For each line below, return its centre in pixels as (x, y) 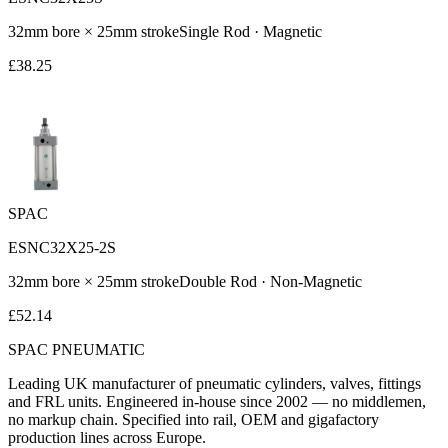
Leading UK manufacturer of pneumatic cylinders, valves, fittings (214, 383)
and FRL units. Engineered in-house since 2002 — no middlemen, (217, 401)
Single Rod (214, 31)
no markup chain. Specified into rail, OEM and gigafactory (193, 419)
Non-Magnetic (316, 281)
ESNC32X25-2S (62, 247)
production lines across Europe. (107, 437)
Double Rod (218, 281)
